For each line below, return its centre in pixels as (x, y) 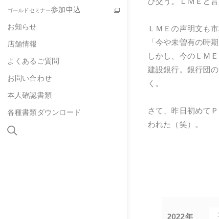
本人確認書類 (30, 95)
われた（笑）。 (175, 124)
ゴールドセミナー (29, 10)
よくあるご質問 (33, 61)
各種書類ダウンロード (44, 112)
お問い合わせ (30, 78)
